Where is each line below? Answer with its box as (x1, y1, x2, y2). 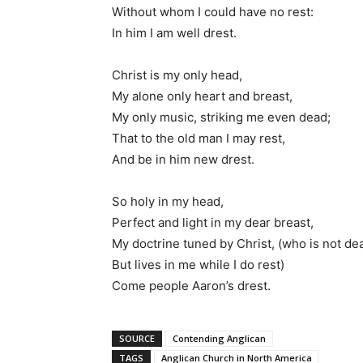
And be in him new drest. (112, 151, 254, 167)
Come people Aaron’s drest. (112, 277, 271, 293)
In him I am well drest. (112, 24, 237, 41)
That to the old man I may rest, (112, 130, 285, 146)
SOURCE (119, 331, 155, 344)
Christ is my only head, (112, 66, 242, 83)
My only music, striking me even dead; (112, 109, 331, 125)
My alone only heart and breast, (112, 88, 293, 104)
